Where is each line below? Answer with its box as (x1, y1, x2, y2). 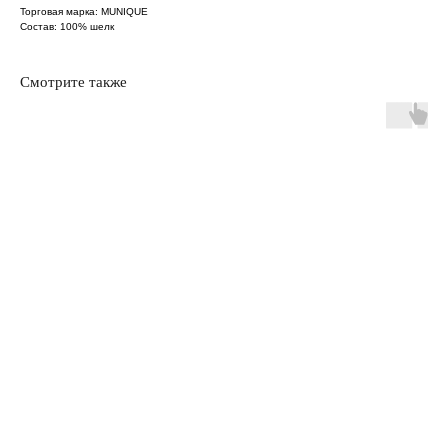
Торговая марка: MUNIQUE (20, 5, 148, 17)
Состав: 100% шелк (20, 20, 114, 32)
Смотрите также (20, 73, 127, 90)
